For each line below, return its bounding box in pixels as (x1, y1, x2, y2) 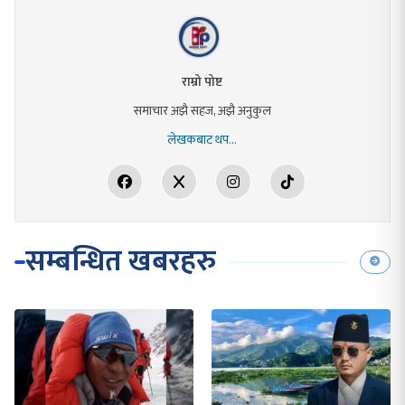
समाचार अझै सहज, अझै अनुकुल (133, 99, 271, 121)
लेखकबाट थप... (167, 128, 238, 150)
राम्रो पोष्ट (182, 71, 223, 92)
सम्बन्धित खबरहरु (25, 237, 216, 286)
